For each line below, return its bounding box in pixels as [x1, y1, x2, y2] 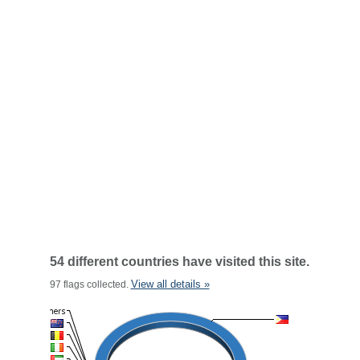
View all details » [130, 278, 210, 290]
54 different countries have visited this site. [49, 255, 309, 268]
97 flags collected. [49, 279, 131, 290]
